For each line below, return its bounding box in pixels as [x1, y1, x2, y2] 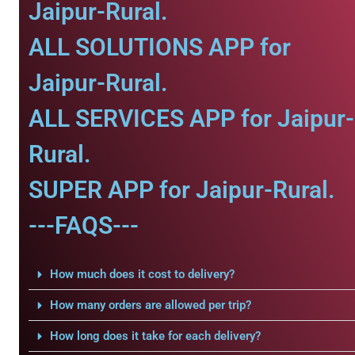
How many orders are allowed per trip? [49, 298, 251, 312]
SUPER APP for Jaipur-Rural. [29, 176, 335, 204]
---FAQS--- [29, 212, 139, 239]
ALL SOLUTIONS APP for [29, 33, 291, 61]
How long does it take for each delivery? [49, 329, 261, 343]
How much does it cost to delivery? [49, 267, 235, 281]
